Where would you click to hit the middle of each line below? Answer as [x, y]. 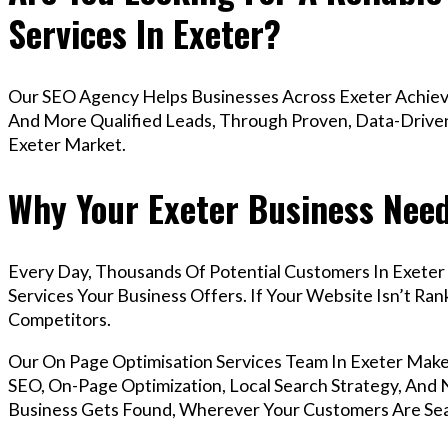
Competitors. [59, 319]
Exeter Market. [67, 144]
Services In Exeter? [144, 33]
